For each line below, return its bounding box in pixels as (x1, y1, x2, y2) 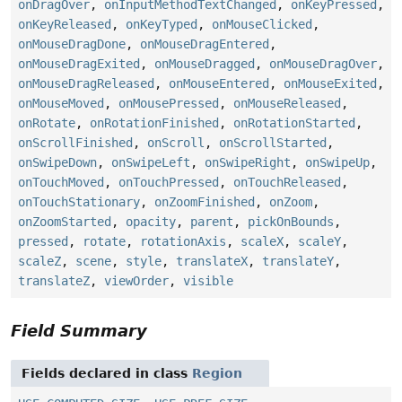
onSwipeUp (305, 155, 370, 170)
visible (183, 274, 233, 289)
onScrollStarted (219, 135, 327, 151)
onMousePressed (118, 96, 219, 111)
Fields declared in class (22, 366, 192, 381)
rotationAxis (140, 234, 226, 249)
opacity (126, 214, 176, 230)
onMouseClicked (212, 17, 312, 32)
